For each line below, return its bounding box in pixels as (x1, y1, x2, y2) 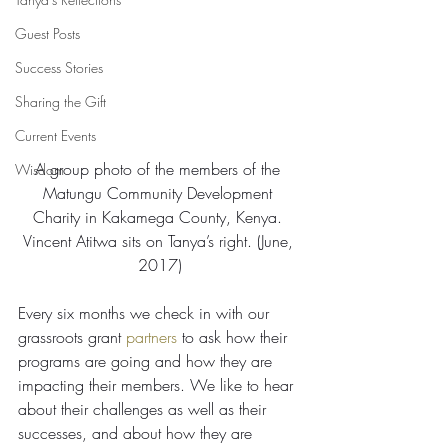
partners (126, 325, 177, 348)
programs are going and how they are (18, 349, 277, 372)
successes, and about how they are (18, 421, 257, 444)
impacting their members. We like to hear (18, 373, 298, 396)
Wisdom (15, 160, 64, 179)
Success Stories (15, 58, 103, 77)
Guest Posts (15, 24, 80, 43)
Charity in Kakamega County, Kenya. (33, 205, 287, 228)
